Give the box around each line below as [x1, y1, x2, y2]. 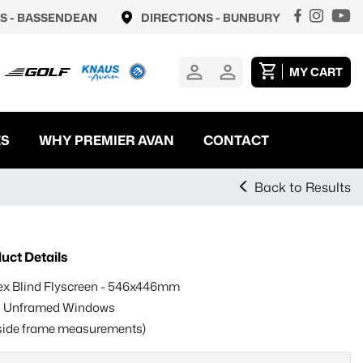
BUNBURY [223, 10, 280, 25]
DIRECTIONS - [141, 10, 223, 25]
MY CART [289, 64, 343, 79]
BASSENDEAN [17, 10, 97, 25]
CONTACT [203, 131, 269, 149]
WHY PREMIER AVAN [39, 131, 174, 149]
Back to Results [254, 178, 351, 196]
